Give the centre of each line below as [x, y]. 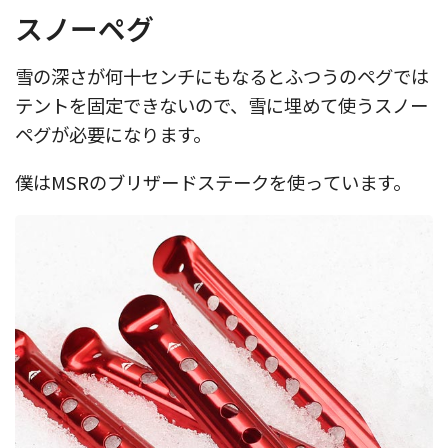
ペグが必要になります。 [113, 134]
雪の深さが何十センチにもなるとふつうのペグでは [222, 76]
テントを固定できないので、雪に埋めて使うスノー [221, 105]
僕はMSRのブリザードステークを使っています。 [213, 181]
